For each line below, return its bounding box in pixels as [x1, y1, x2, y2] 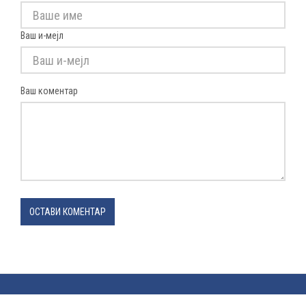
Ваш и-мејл [20, 30, 64, 42]
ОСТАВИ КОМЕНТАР [29, 206, 106, 218]
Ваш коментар [20, 85, 78, 97]
